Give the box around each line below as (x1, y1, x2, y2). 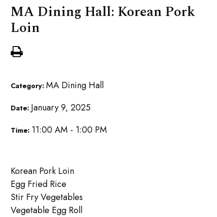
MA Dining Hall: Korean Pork (11, 1, 196, 22)
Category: (11, 81, 46, 91)
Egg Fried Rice (11, 177, 67, 190)
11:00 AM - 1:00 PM (31, 124, 108, 137)
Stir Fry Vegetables (11, 190, 83, 203)
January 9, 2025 (31, 101, 91, 114)
